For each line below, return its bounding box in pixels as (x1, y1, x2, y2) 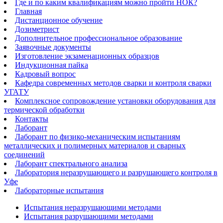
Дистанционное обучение (15, 16, 103, 24)
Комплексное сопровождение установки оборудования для (15, 97, 216, 105)
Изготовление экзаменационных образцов (15, 52, 159, 60)
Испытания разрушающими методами (24, 212, 153, 221)
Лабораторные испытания (15, 186, 104, 195)
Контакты (15, 114, 48, 123)
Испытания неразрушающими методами (24, 203, 161, 212)
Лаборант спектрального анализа (15, 159, 127, 168)
